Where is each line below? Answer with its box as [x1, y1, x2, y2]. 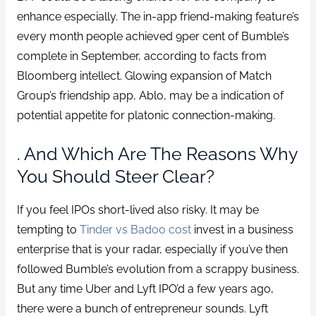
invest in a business [190, 222, 293, 236]
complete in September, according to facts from [16, 49, 267, 63]
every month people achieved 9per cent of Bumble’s [16, 29, 289, 43]
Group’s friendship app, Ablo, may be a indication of [16, 88, 284, 102]
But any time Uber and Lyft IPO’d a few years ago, [16, 281, 274, 296]
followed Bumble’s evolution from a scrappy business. [16, 262, 299, 276]
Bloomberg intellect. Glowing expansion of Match [16, 68, 272, 83]
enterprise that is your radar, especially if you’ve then [16, 242, 288, 256]
